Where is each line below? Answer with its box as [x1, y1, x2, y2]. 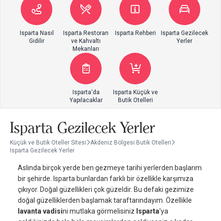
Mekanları [73, 45, 99, 52]
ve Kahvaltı [71, 37, 101, 44]
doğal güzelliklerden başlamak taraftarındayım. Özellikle [18, 196, 192, 204]
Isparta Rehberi [114, 29, 156, 37]
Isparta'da [72, 88, 100, 96]
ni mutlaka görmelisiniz [63, 207, 136, 215]
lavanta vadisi [18, 207, 63, 215]
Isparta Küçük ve [112, 88, 158, 96]
